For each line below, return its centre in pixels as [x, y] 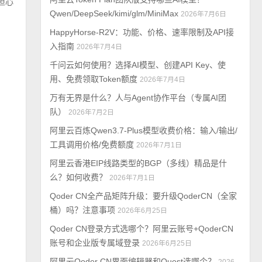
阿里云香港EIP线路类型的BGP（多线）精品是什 [139, 163]
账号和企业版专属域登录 [95, 243]
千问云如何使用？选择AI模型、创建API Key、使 [138, 65]
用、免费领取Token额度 [94, 79]
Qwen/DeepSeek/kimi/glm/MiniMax [114, 13]
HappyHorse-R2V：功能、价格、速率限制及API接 [142, 32]
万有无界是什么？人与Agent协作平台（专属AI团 [138, 98]
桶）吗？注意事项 [83, 210]
